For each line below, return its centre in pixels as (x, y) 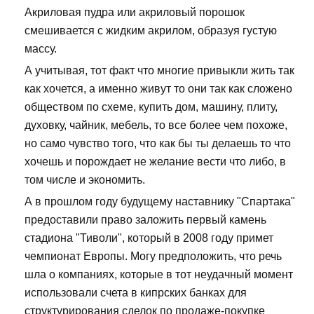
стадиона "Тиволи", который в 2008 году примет (149, 238)
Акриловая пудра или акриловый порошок (135, 12)
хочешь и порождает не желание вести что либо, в (155, 161)
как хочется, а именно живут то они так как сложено (158, 88)
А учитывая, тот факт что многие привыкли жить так (159, 70)
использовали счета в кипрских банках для (136, 292)
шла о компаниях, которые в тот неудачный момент (159, 274)
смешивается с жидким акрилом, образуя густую (151, 30)
